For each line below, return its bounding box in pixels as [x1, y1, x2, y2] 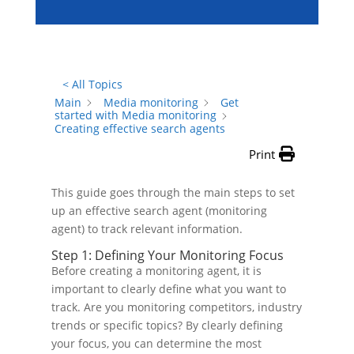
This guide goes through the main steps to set [51, 184, 295, 200]
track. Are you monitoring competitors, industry [51, 299, 302, 314]
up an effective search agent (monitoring [51, 202, 267, 218]
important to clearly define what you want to [51, 281, 286, 296]
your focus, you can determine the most [51, 335, 262, 351]
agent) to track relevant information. [51, 220, 243, 236]
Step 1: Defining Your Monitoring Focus [51, 246, 284, 264]
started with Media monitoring [54, 107, 217, 123]
